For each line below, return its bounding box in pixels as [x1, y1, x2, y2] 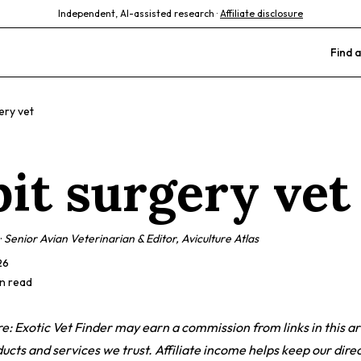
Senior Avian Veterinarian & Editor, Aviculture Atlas [4, 231, 259, 246]
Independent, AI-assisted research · [58, 7, 218, 19]
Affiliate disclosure [220, 7, 303, 19]
